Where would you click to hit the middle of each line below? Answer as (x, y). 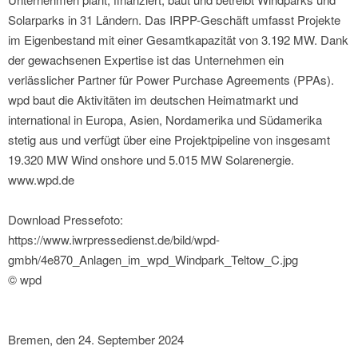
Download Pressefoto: (66, 220)
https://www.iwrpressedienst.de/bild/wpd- (114, 240)
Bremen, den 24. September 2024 (96, 340)
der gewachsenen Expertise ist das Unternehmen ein (146, 60)
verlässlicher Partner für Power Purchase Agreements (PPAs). (171, 80)
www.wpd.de (41, 180)
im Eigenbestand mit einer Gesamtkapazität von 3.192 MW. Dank (178, 40)
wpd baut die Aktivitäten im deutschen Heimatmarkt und (153, 100)
